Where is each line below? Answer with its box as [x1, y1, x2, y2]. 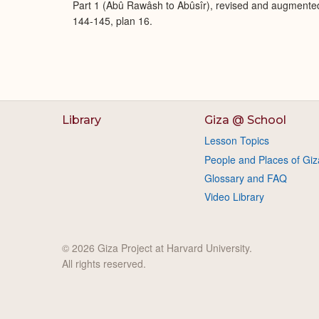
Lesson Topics [204, 133, 269, 148]
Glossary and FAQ [204, 171, 287, 186]
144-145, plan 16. [73, 14, 152, 28]
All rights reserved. [62, 256, 146, 271]
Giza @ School [204, 113, 286, 127]
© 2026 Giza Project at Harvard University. [62, 240, 252, 255]
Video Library [204, 189, 264, 204]
